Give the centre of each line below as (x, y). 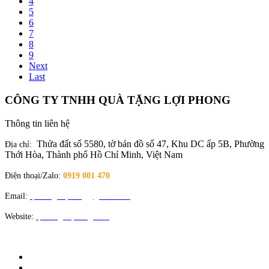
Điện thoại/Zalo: (34, 175)
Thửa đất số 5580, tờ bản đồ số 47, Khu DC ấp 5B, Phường (150, 144)
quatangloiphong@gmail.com (80, 196)
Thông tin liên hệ (37, 123)
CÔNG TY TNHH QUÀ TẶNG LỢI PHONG (118, 100)
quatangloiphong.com (73, 216)
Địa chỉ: (21, 144)
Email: (16, 196)
